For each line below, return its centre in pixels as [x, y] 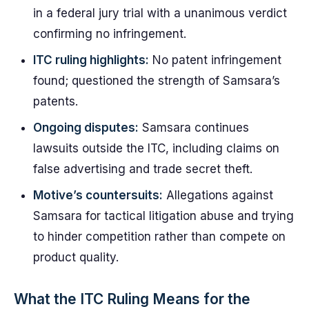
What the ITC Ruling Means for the [132, 299]
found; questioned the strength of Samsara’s [157, 81]
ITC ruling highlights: [91, 60]
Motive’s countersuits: [98, 195]
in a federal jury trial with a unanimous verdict [160, 13]
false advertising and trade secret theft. [143, 169]
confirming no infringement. [110, 34]
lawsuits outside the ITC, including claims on [156, 148]
